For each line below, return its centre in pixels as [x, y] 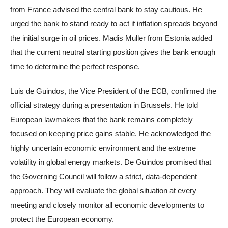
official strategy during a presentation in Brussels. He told [104, 105]
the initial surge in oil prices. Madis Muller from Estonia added [111, 38]
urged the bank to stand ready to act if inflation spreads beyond [114, 23]
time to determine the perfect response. [75, 66]
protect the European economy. [62, 219]
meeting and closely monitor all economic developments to [107, 205]
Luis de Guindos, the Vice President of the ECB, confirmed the [113, 91]
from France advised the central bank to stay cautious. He [106, 9]
